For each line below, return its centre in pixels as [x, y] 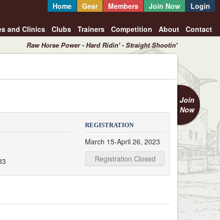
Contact [199, 29]
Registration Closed [125, 159]
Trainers [91, 29]
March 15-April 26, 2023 [123, 141]
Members [123, 6]
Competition [131, 29]
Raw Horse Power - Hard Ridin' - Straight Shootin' [102, 45]
